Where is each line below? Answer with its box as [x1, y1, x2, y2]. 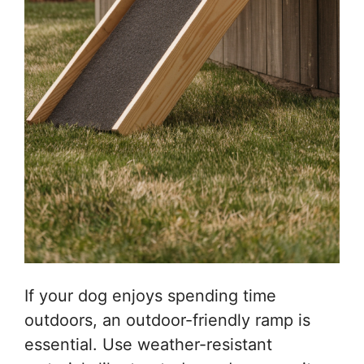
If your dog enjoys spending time [24, 286, 276, 306]
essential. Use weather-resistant [24, 335, 272, 355]
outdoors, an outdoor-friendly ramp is [24, 310, 310, 331]
